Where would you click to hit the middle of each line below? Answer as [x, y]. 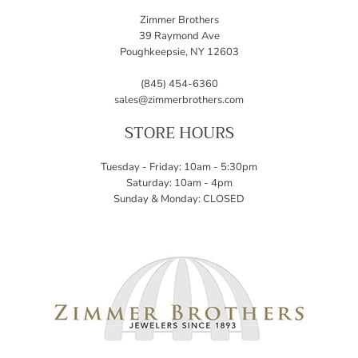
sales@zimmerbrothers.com [179, 100]
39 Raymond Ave [179, 36]
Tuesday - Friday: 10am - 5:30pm [179, 167]
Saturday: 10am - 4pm [179, 183]
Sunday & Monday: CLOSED [179, 199]
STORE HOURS [179, 133]
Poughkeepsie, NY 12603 [179, 52]
